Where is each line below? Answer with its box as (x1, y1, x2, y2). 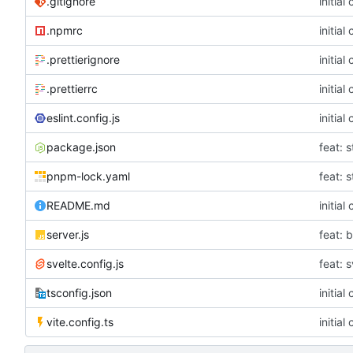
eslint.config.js (46, 111, 120, 125)
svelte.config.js (46, 257, 124, 271)
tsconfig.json (46, 286, 112, 300)
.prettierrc (46, 82, 98, 96)
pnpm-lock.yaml (46, 169, 130, 184)
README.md (46, 199, 110, 213)
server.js (46, 228, 89, 242)
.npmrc (46, 24, 83, 38)
